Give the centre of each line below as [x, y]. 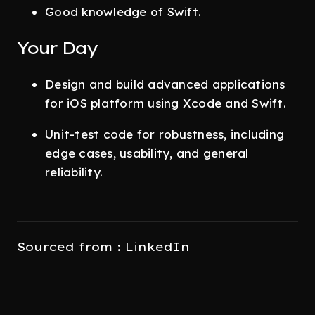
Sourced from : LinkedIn [103, 246]
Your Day [57, 48]
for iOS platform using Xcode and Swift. [166, 103]
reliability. [74, 172]
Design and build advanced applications [165, 84]
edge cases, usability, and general [147, 153]
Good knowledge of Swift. [123, 12]
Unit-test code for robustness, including [165, 134]
